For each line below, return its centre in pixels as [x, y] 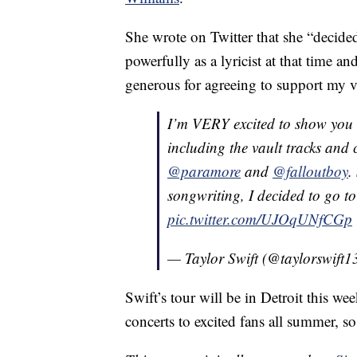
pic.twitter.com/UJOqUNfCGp [260, 218]
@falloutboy [310, 171]
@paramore [204, 171]
